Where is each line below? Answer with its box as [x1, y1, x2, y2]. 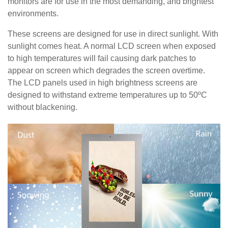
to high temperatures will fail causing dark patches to [8, 54, 196, 63]
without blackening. [8, 103, 77, 111]
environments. [8, 9, 59, 18]
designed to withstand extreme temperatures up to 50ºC [8, 91, 207, 99]
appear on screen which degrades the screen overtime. [8, 66, 205, 75]
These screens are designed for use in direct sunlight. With [8, 30, 218, 38]
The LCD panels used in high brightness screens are [8, 78, 197, 87]
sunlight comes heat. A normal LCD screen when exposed [8, 42, 216, 50]
